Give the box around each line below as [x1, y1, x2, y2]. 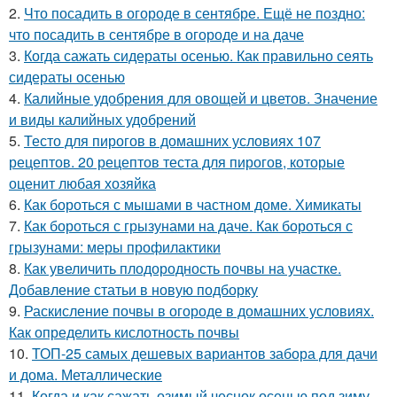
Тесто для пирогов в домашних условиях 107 [24, 130, 321, 152]
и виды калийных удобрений [9, 109, 196, 130]
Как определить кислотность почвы [9, 322, 239, 343]
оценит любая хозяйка [9, 173, 156, 194]
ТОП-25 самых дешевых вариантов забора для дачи [32, 343, 378, 364]
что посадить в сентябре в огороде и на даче [9, 24, 304, 45]
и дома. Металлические [9, 364, 162, 385]
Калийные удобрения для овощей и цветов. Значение [24, 88, 378, 109]
